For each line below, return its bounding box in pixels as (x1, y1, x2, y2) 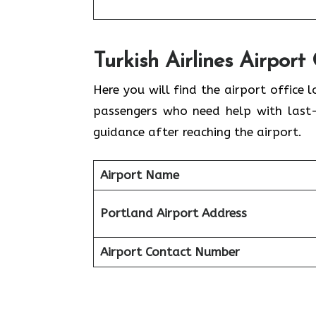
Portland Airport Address (99, 206, 247, 220)
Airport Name (99, 168, 179, 182)
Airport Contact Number (99, 245, 240, 259)
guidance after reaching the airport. (93, 124, 302, 139)
